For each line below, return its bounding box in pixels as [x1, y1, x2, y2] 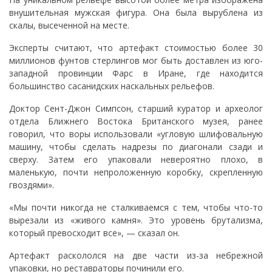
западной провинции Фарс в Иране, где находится [9, 67, 263, 80]
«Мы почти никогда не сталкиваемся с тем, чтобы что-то [9, 202, 263, 214]
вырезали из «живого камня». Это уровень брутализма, [9, 214, 263, 226]
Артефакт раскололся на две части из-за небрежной [9, 250, 263, 262]
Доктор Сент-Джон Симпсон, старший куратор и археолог [9, 103, 263, 115]
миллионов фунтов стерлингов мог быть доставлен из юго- [9, 55, 263, 67]
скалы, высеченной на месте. [9, 19, 129, 32]
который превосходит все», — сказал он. [9, 227, 180, 239]
